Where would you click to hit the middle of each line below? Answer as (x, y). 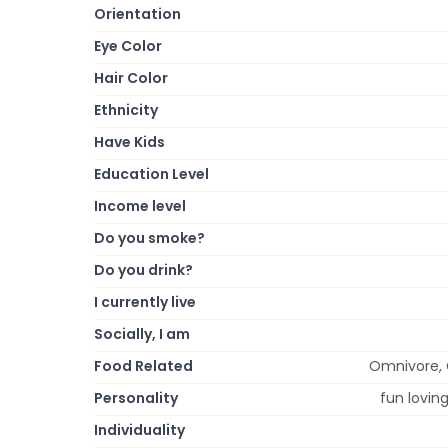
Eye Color (128, 45)
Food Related (143, 365)
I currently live (145, 301)
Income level (140, 205)
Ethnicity (126, 109)
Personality (136, 397)
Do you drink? (143, 269)
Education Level (151, 173)
